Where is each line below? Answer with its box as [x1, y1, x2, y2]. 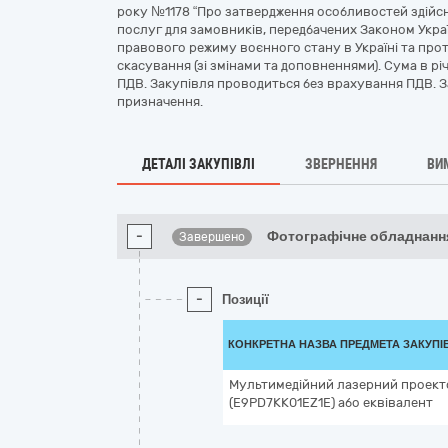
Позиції [222, 292, 269, 307]
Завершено [179, 230, 246, 244]
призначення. [117, 94, 203, 109]
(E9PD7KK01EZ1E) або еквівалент [229, 395, 433, 410]
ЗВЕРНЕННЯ [305, 156, 377, 172]
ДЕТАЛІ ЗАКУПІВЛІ [142, 156, 255, 172]
